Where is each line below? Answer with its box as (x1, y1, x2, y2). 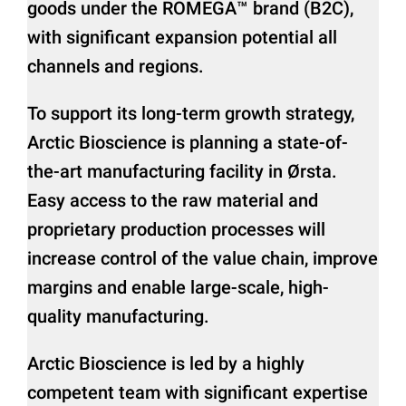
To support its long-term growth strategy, (27, 101, 355, 124)
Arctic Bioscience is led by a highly (27, 352, 305, 374)
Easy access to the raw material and (27, 188, 319, 211)
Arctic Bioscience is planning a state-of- (27, 130, 349, 153)
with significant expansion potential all (27, 25, 338, 48)
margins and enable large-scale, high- (27, 275, 330, 298)
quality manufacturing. (27, 304, 210, 327)
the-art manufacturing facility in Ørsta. (27, 159, 338, 182)
